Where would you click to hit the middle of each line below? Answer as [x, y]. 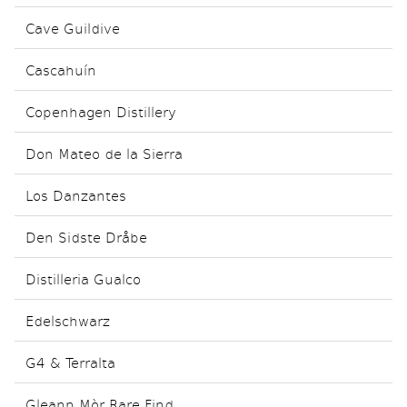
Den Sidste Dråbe [86, 237]
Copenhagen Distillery [101, 111]
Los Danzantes [76, 195]
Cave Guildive [73, 28]
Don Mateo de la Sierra [104, 153]
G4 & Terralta [70, 362]
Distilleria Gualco [83, 278]
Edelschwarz [68, 320]
